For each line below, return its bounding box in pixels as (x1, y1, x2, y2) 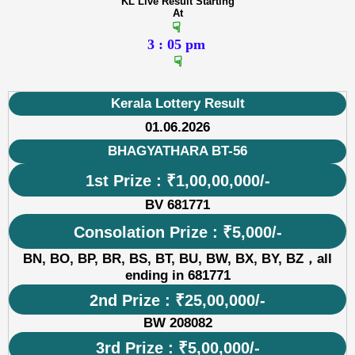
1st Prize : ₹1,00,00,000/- (85, 171, 270, 189)
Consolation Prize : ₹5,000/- (73, 223, 282, 241)
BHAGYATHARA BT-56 (108, 143, 247, 158)
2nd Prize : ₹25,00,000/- (90, 291, 265, 309)
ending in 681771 (124, 267, 231, 283)
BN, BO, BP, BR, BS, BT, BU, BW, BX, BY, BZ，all (23, 250, 332, 266)
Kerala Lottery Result (110, 95, 245, 111)
